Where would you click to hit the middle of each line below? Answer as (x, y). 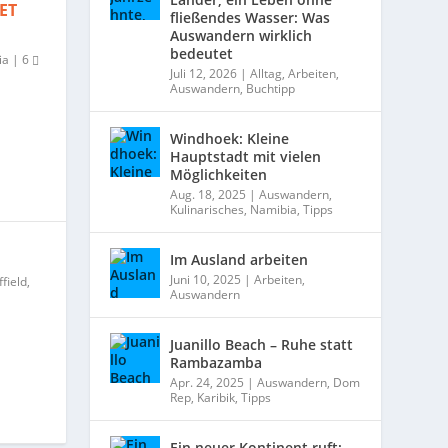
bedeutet (202, 53)
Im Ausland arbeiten (239, 259)
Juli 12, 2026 (204, 73)
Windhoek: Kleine (230, 138)
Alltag (266, 73)
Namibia (274, 209)
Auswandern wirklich (241, 35)
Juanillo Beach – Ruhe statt (262, 344)
